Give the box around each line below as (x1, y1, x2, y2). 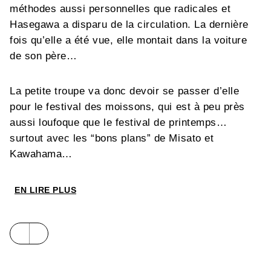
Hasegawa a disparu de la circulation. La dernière (10, 18, 249, 30)
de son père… (10, 50, 77, 62)
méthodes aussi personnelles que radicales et (10, 2, 231, 15)
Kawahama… (10, 148, 73, 160)
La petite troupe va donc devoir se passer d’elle (10, 85, 240, 97)
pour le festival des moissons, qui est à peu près (10, 100, 245, 113)
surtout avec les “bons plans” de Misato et (10, 132, 214, 144)
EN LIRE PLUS (15, 184, 76, 195)
